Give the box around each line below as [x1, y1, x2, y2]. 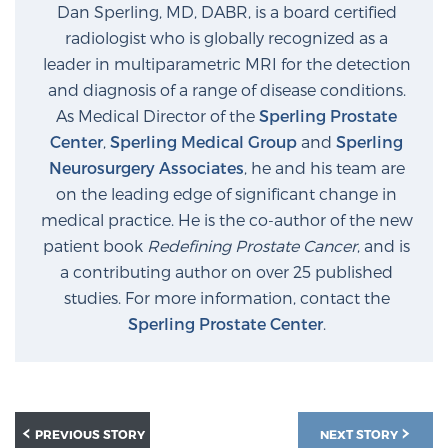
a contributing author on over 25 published [60, 261, 393, 281]
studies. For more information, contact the [63, 287, 390, 307]
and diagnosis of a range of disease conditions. [47, 79, 406, 99]
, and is [357, 235, 410, 255]
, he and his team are [243, 157, 405, 177]
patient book [43, 235, 147, 255]
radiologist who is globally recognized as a [65, 27, 388, 47]
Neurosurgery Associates [48, 157, 244, 177]
